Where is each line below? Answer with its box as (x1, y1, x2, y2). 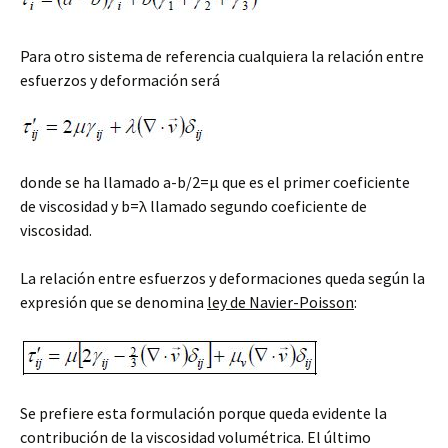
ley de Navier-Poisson (207, 291, 354, 312)
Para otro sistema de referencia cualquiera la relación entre (20, 45, 424, 66)
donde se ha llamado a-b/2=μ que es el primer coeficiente (20, 171, 410, 192)
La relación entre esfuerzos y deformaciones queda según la (20, 267, 425, 288)
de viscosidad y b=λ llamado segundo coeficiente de (20, 195, 367, 216)
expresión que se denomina (20, 291, 207, 312)
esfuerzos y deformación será (20, 69, 220, 90)
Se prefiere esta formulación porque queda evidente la (20, 402, 387, 423)
